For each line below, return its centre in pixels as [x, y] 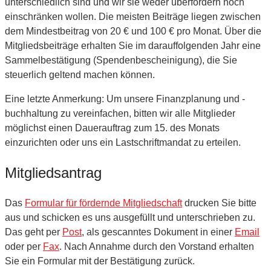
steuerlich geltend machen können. [80, 74]
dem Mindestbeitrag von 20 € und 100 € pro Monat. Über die [133, 31]
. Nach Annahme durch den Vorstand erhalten [157, 246]
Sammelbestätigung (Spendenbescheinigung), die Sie [121, 60]
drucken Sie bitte [219, 203]
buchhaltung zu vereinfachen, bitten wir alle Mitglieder [120, 113]
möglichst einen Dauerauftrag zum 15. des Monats [112, 128]
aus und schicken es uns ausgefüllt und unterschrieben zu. [130, 217]
